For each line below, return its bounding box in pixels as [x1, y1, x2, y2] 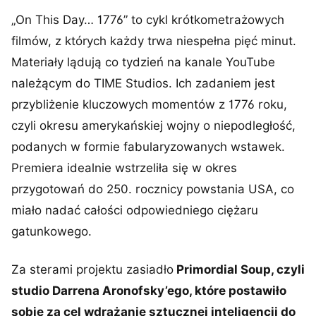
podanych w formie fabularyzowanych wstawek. [11, 140, 285, 154]
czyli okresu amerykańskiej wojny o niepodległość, [11, 119, 296, 133]
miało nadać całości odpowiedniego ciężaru [11, 203, 258, 217]
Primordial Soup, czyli [174, 262, 305, 276]
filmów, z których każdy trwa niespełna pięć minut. [11, 34, 296, 48]
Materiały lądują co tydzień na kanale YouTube [11, 55, 275, 69]
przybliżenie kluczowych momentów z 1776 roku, [11, 97, 287, 111]
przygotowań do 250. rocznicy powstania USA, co [11, 182, 294, 196]
